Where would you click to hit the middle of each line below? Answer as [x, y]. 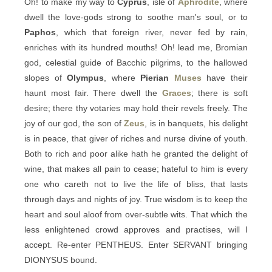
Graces [176, 93]
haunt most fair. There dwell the [93, 93]
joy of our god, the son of [74, 123]
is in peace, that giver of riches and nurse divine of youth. [136, 138]
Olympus [86, 78]
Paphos [40, 32]
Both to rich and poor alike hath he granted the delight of [136, 154]
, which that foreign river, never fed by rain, [152, 32]
